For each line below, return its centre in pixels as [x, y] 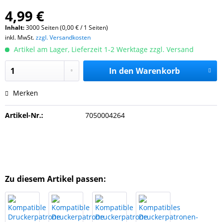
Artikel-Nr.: [24, 115]
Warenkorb [158, 71]
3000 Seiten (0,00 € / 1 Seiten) [67, 28]
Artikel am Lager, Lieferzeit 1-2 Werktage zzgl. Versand [103, 49]
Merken [26, 93]
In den [121, 71]
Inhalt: [15, 28]
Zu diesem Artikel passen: [55, 179]
